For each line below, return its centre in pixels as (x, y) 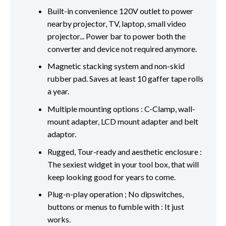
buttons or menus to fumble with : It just (116, 207)
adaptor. (62, 134)
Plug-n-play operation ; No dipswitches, (115, 194)
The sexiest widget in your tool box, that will (123, 164)
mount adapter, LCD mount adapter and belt (123, 121)
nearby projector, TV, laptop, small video (117, 23)
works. (59, 219)
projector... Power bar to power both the (116, 36)
